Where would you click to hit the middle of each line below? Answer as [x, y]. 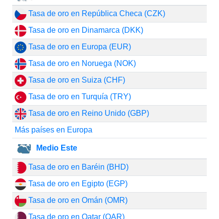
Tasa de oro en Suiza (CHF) [76, 80]
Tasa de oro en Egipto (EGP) [77, 184]
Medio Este [55, 148]
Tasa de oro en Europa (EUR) [78, 47]
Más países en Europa [53, 130]
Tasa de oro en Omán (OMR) [77, 200]
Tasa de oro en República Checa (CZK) [96, 13]
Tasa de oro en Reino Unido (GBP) [88, 113]
